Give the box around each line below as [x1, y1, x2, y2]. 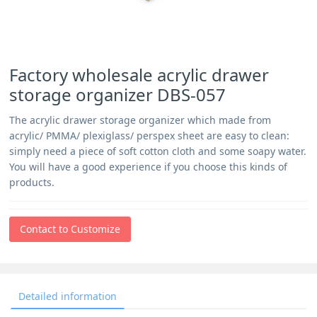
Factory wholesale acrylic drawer [9, 63, 270, 86]
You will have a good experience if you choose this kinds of [9, 160, 288, 173]
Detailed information [18, 289, 117, 303]
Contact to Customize [20, 222, 121, 236]
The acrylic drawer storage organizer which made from [9, 113, 272, 127]
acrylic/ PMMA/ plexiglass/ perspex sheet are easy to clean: [9, 129, 290, 142]
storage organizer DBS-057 [9, 83, 226, 106]
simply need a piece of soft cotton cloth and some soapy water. [9, 144, 307, 158]
